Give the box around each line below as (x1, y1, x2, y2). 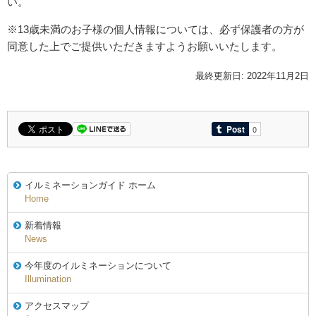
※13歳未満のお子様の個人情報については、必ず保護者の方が (7, 23, 304, 35)
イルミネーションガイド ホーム (25, 179, 156, 190)
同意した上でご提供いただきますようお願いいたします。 (7, 39, 282, 52)
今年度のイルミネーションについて (25, 260, 171, 271)
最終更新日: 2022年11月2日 (195, 70, 309, 81)
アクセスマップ (25, 300, 89, 311)
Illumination (25, 273, 72, 284)
